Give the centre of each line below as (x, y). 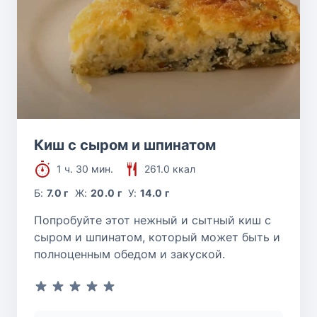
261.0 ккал (170, 169)
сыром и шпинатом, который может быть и (157, 237)
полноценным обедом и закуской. (129, 254)
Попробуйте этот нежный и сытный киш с (152, 220)
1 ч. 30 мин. (85, 169)
